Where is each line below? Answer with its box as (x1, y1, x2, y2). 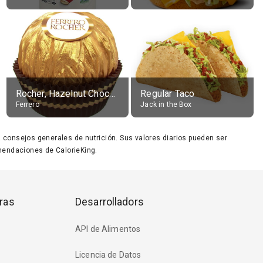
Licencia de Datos (75, 250, 141, 260)
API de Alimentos (75, 224, 141, 234)
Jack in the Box (140, 100, 192, 109)
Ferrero (15, 100, 39, 109)
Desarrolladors (75, 195, 144, 208)
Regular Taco (140, 88, 195, 99)
